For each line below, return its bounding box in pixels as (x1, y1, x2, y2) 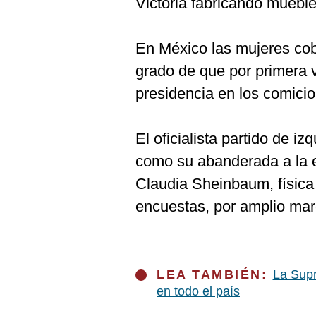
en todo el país (157, 284, 240, 298)
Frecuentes (16, 42, 71, 54)
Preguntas (16, 31, 66, 42)
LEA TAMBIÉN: (157, 267, 273, 281)
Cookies (16, 8, 56, 19)
